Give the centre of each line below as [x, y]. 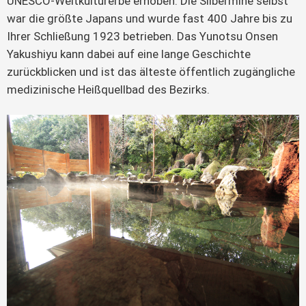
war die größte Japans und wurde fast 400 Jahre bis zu [150, 18]
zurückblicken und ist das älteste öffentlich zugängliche [151, 71]
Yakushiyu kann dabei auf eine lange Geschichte [129, 54]
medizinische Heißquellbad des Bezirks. [108, 89]
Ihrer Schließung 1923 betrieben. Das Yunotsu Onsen [142, 36]
